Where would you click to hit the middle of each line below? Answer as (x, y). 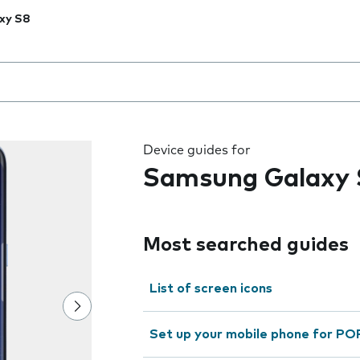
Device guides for (197, 150)
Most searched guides (246, 245)
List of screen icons (211, 288)
